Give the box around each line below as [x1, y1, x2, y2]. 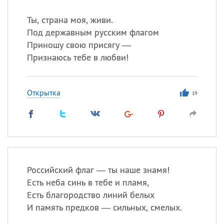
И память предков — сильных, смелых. [26, 201, 182, 213]
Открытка [26, 87, 60, 97]
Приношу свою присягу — [26, 39, 131, 50]
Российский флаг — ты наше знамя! [26, 164, 169, 175]
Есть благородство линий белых [26, 189, 154, 200]
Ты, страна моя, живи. [26, 14, 113, 25]
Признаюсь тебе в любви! [26, 51, 128, 63]
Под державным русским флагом [26, 26, 159, 38]
